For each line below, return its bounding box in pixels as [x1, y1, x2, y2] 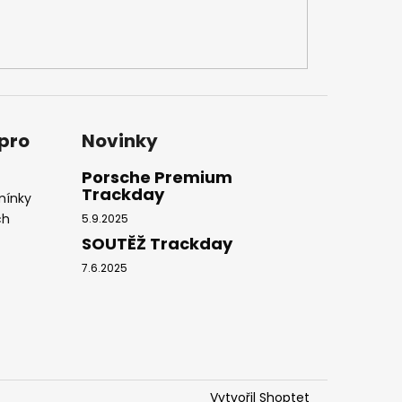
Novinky [81, 128, 158, 154]
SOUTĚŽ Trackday [81, 232, 232, 256]
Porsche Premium [81, 166, 232, 189]
